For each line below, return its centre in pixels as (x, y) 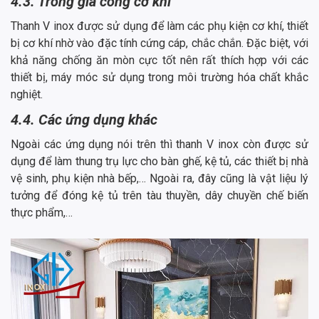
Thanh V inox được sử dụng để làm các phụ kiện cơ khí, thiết (159, 26)
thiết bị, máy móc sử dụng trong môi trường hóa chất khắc (159, 77)
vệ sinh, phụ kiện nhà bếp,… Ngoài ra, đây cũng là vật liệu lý (159, 178)
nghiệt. (27, 94)
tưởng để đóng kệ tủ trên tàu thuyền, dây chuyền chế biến (159, 195)
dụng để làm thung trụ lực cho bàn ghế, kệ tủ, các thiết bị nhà (159, 161)
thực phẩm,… (43, 212)
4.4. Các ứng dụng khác (84, 119)
